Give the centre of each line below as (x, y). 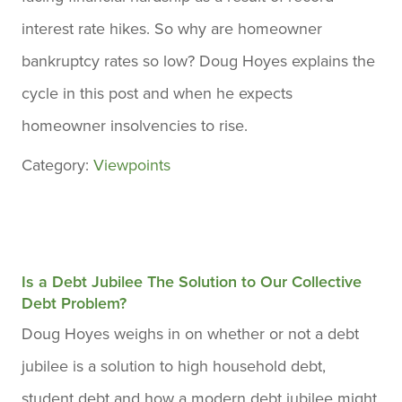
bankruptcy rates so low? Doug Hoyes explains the (198, 61)
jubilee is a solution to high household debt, (174, 366)
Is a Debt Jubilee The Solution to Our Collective (192, 282)
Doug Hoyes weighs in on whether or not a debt (190, 334)
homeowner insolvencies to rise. (135, 126)
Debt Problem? (74, 303)
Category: (57, 165)
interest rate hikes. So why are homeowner (172, 29)
